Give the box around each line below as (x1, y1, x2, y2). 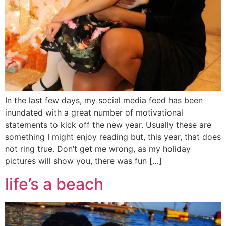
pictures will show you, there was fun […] (5, 156, 162, 166)
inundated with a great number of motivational (5, 107, 183, 118)
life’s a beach (5, 174, 103, 194)
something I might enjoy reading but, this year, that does (5, 132, 221, 142)
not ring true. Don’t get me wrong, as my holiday (5, 144, 191, 154)
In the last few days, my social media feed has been (5, 95, 203, 106)
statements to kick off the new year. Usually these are (5, 120, 211, 130)
